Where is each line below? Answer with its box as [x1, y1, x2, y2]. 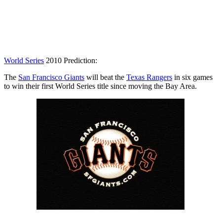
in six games [172, 73, 213, 81]
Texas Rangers [126, 73, 172, 81]
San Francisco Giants [18, 73, 84, 81]
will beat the [84, 73, 126, 81]
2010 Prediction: [44, 56, 97, 65]
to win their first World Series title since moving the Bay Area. [4, 81, 197, 90]
